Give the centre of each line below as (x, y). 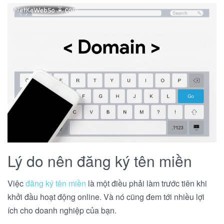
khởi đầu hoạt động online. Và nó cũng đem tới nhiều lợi (106, 196)
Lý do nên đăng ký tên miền (100, 160)
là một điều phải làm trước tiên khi (146, 183)
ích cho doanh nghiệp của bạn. (62, 210)
